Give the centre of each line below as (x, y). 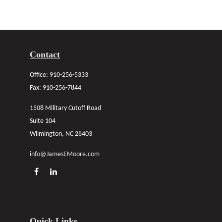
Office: (40, 75)
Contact (45, 55)
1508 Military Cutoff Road (65, 108)
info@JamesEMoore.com (65, 154)
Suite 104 (43, 121)
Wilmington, (47, 134)
